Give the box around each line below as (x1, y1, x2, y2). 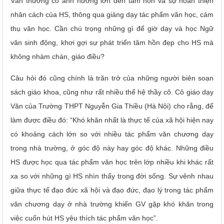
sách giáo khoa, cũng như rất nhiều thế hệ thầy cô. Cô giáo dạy (10, 87, 213, 96)
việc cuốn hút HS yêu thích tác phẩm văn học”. (10, 213, 158, 222)
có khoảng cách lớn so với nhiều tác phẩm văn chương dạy (10, 129, 213, 138)
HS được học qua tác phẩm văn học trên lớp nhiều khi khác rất (10, 157, 213, 166)
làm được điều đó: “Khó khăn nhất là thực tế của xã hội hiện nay (10, 115, 213, 124)
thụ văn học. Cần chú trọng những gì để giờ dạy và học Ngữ (10, 24, 213, 32)
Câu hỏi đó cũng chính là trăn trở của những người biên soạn (10, 73, 213, 82)
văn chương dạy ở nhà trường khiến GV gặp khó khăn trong (10, 199, 213, 208)
